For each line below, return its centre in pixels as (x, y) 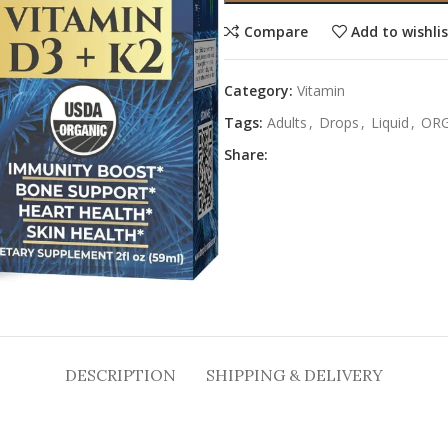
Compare (275, 31)
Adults (287, 122)
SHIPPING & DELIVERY (294, 374)
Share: (246, 154)
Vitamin (321, 90)
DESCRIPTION (120, 374)
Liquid (390, 122)
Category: (258, 90)
